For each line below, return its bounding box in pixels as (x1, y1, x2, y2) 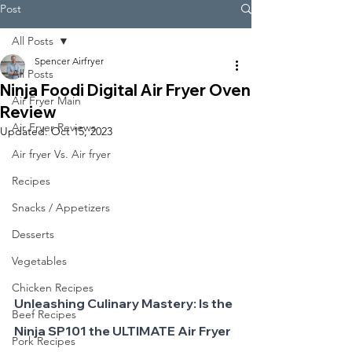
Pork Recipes (12, 334, 75, 348)
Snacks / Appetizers (12, 200, 110, 214)
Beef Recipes (12, 307, 76, 321)
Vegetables (12, 254, 67, 268)
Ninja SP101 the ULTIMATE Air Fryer (14, 322, 233, 339)
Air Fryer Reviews (12, 120, 96, 134)
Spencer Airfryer (35, 55, 104, 67)
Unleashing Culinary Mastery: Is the (14, 295, 235, 311)
